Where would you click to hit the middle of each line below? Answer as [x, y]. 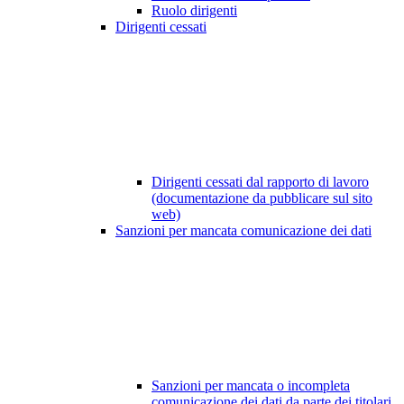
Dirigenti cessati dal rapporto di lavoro [260, 182]
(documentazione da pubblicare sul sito [262, 198]
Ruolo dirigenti [194, 11]
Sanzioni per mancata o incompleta [251, 386]
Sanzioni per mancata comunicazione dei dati [243, 231]
